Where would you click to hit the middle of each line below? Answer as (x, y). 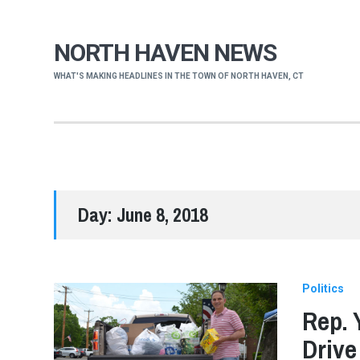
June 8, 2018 (163, 215)
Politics (323, 288)
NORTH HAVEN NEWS (166, 53)
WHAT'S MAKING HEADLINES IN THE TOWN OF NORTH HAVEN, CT (179, 76)
